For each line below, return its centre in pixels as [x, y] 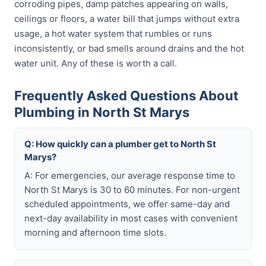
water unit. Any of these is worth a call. [96, 63]
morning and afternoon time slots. [95, 232]
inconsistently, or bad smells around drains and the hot [129, 48]
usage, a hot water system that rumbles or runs [113, 34]
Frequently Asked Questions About [126, 96]
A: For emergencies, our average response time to [130, 175]
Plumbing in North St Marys [102, 112]
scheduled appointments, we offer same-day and [127, 204]
